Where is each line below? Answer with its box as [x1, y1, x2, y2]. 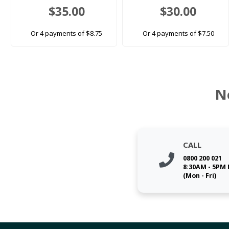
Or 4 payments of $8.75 [31, 29, 103, 38]
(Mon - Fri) [182, 171, 216, 180]
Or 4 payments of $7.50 [142, 29, 214, 38]
